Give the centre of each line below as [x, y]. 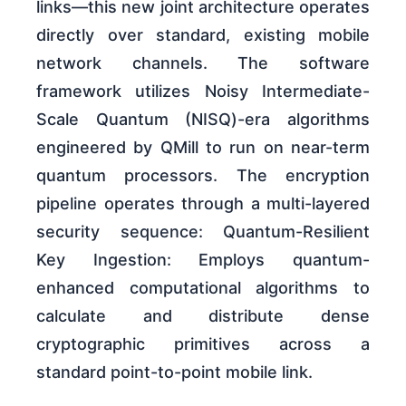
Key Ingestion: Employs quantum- [203, 260]
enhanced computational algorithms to [203, 288]
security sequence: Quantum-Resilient [203, 232]
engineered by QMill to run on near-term [203, 148]
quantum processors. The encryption [203, 176]
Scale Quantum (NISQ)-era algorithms [203, 120]
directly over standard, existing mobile [203, 35]
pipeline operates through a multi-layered [203, 204]
